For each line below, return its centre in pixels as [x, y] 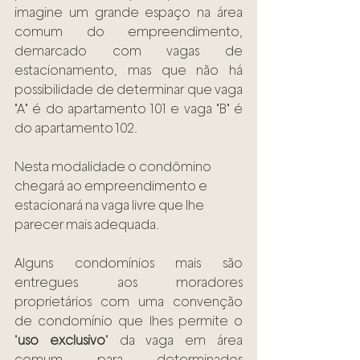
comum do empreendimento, [129, 32]
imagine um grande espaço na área [129, 13]
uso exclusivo [61, 341]
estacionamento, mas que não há [129, 71]
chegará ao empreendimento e [112, 186]
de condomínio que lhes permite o [129, 321]
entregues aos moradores [129, 283]
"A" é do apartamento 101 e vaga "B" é [129, 109]
